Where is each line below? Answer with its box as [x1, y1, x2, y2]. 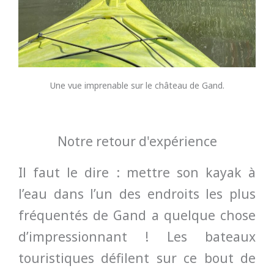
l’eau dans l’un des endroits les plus [18, 185, 256, 202]
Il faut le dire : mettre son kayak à [18, 163, 256, 181]
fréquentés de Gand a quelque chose [18, 206, 256, 224]
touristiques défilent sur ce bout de [18, 249, 256, 267]
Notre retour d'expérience [57, 132, 217, 150]
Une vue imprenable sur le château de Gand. [50, 79, 224, 91]
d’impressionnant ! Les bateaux [18, 228, 256, 245]
